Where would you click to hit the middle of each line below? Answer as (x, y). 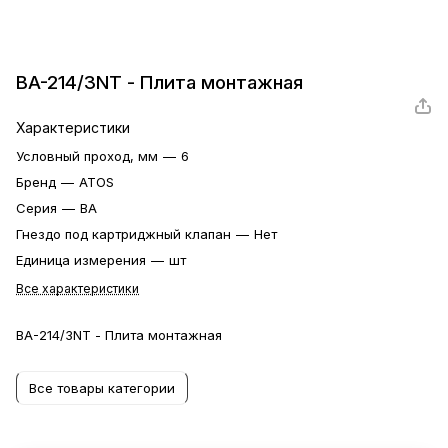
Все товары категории (102, 387)
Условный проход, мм (89, 155)
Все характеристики (77, 288)
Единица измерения (83, 259)
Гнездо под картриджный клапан (125, 233)
